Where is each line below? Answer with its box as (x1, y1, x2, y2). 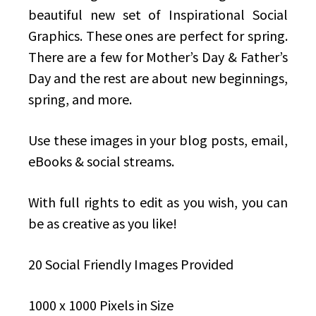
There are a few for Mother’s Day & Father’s (28, 48, 288, 66)
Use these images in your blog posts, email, (28, 131, 288, 150)
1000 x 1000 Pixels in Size (28, 296, 174, 315)
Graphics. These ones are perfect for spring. (28, 27, 288, 45)
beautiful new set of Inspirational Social (28, 6, 288, 24)
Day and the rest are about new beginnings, (28, 69, 288, 87)
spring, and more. (28, 90, 132, 109)
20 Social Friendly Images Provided (28, 255, 233, 274)
